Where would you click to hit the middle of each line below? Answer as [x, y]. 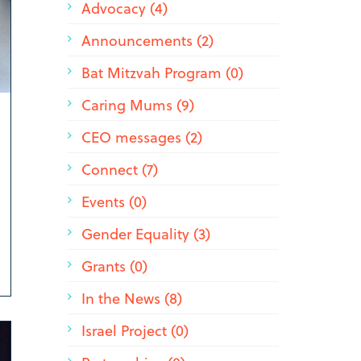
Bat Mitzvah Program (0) [162, 72]
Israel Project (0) [135, 330]
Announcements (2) [147, 40]
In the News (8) [131, 298]
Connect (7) [119, 169]
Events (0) [114, 201]
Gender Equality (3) [145, 233]
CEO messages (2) [141, 137]
